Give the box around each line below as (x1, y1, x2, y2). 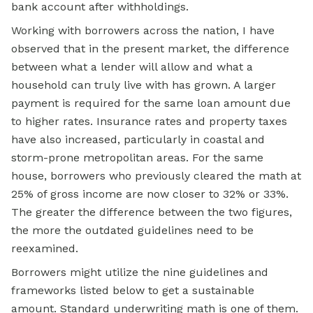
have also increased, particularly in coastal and (11, 133, 265, 147)
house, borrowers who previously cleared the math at (11, 169, 301, 183)
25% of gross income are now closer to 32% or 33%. (11, 187, 289, 201)
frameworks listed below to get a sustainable (11, 284, 254, 298)
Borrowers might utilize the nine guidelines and (11, 265, 268, 279)
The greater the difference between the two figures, (11, 205, 292, 219)
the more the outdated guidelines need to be (11, 224, 254, 238)
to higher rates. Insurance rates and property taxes (11, 115, 287, 129)
